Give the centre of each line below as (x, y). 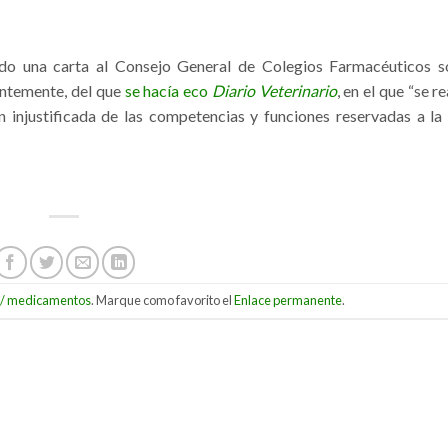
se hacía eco (168, 90)
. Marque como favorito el (162, 300)
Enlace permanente (288, 300)
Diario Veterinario (274, 90)
